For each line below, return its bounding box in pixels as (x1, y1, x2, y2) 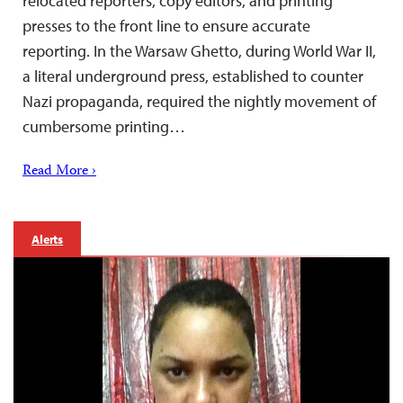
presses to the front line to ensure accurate (22, 15, 310, 37)
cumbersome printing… (22, 116, 185, 138)
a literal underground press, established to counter (22, 66, 363, 87)
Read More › (22, 160, 96, 184)
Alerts (31, 231, 64, 248)
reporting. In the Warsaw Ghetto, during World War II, (22, 40, 376, 62)
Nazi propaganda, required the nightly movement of (22, 91, 376, 112)
